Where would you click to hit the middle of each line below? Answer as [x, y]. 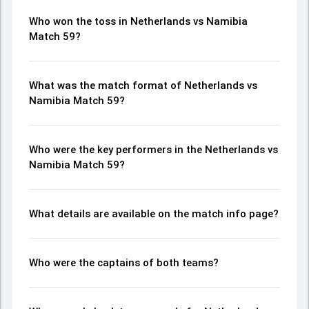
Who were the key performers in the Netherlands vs [153, 150]
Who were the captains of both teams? [124, 263]
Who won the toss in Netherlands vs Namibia [138, 21]
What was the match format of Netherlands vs [143, 86]
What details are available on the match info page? [154, 214]
